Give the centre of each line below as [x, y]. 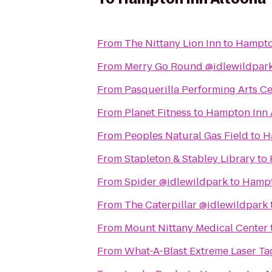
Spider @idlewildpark [176, 182]
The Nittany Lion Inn [173, 43]
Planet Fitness [158, 113]
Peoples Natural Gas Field [186, 136]
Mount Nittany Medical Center [196, 228]
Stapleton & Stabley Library [190, 159]
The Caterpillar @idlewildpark [196, 205]
